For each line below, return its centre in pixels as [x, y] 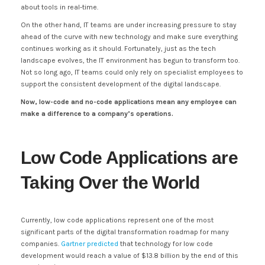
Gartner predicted [90, 244]
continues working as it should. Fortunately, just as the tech [118, 49]
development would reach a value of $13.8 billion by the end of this [130, 256]
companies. [41, 244]
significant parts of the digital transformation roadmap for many [125, 232]
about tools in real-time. [59, 7]
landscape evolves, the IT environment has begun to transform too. [130, 60]
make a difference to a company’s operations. [97, 114]
